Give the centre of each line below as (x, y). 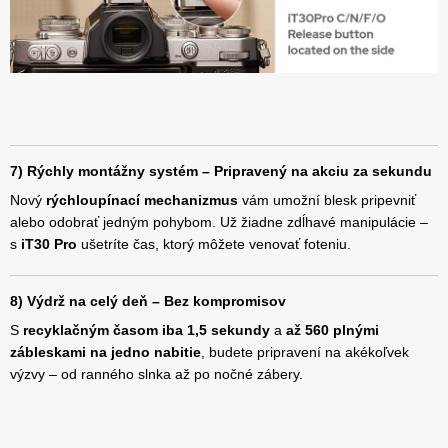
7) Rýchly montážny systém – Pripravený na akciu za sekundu (221, 171)
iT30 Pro (49, 244)
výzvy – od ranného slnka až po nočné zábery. (156, 374)
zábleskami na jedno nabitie (105, 352)
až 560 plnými (332, 330)
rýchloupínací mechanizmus (142, 200)
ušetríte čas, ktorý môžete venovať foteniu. (214, 244)
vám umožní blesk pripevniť (327, 200)
